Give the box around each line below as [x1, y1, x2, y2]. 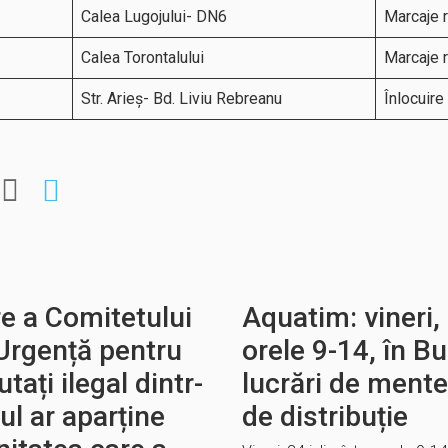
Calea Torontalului [81, 48, 204, 67]
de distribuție [242, 400, 409, 433]
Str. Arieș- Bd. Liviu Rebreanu [81, 89, 282, 108]
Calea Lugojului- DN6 [81, 7, 227, 26]
